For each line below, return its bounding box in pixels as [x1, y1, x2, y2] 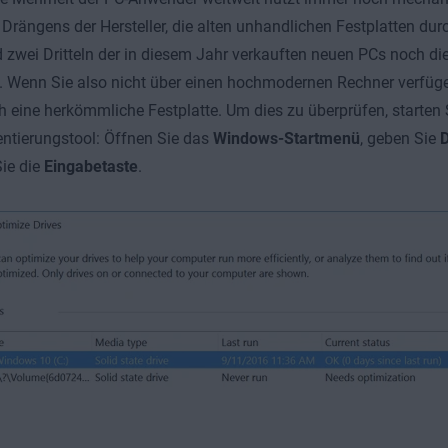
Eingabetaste [43, 157, 138, 176]
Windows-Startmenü [212, 129, 360, 148]
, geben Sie [359, 129, 440, 148]
